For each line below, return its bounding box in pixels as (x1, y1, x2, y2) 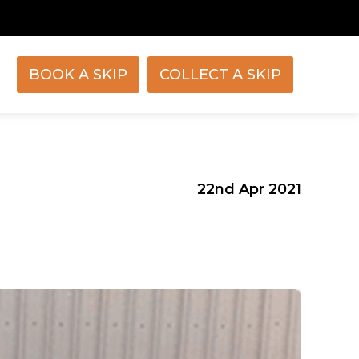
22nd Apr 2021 (197, 180, 301, 198)
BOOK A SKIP (29, 66, 127, 83)
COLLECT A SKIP (159, 66, 281, 83)
